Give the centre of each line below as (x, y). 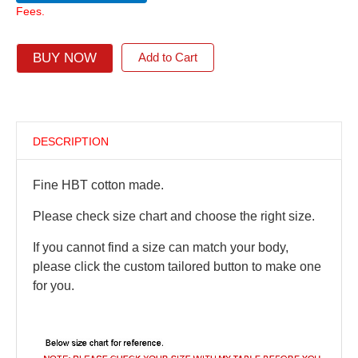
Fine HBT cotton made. (98, 185)
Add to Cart (167, 57)
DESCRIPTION (70, 141)
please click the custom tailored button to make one (177, 267)
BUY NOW (64, 58)
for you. (53, 286)
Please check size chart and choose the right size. (175, 216)
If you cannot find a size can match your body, (160, 247)
